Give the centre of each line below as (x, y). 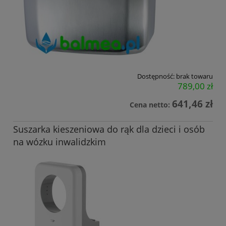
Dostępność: (156, 76)
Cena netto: (151, 104)
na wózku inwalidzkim (60, 142)
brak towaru (194, 76)
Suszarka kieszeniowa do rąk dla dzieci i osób (109, 129)
